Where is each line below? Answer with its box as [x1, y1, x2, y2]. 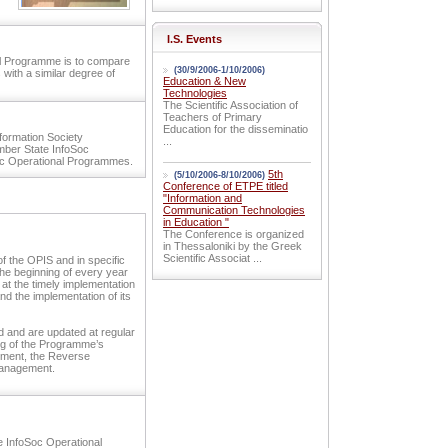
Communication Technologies [163, 204, 305, 216]
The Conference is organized [163, 228, 304, 240]
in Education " [163, 216, 229, 228]
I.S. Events [167, 33, 222, 45]
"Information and [163, 192, 242, 204]
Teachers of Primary [163, 111, 262, 123]
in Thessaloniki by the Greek [163, 240, 302, 252]
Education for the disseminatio [163, 123, 308, 135]
